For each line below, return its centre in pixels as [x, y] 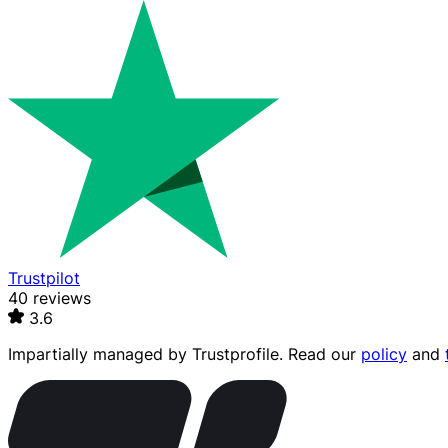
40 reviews [49, 298]
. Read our [320, 354]
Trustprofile [235, 354]
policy [384, 354]
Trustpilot [44, 278]
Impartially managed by [100, 354]
